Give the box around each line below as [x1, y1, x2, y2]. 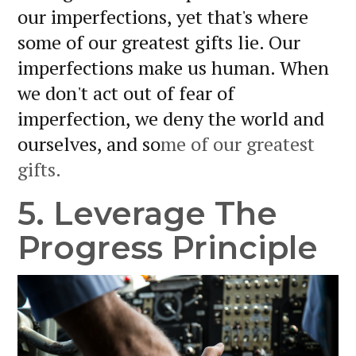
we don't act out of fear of [17, 79, 234, 106]
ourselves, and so [17, 130, 161, 157]
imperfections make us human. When [17, 54, 329, 80]
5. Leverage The [17, 193, 277, 233]
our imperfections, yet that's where [17, 3, 308, 29]
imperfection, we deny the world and [17, 105, 324, 131]
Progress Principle [17, 227, 318, 267]
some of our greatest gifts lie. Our [17, 29, 300, 55]
